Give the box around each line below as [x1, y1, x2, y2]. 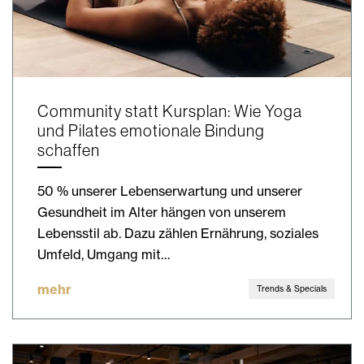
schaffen [37, 141, 100, 160]
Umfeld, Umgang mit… [37, 246, 170, 263]
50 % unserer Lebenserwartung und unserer [37, 183, 302, 200]
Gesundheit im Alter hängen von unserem [37, 204, 286, 221]
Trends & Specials [257, 284, 327, 294]
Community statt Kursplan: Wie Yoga [37, 102, 302, 121]
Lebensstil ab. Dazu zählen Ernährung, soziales [37, 225, 318, 242]
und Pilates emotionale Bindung [37, 122, 265, 141]
